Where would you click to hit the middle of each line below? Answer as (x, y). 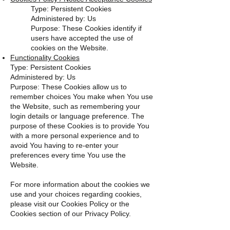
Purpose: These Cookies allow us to (69, 87)
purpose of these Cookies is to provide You (80, 126)
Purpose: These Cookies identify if (86, 28)
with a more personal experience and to (75, 136)
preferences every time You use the (68, 155)
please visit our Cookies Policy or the (70, 204)
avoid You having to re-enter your (64, 145)
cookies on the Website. (70, 48)
